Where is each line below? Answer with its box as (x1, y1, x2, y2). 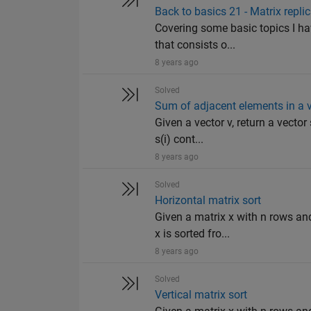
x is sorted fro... (155, 227, 230, 241)
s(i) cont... (155, 133, 204, 146)
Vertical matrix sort (155, 288, 248, 302)
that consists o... (155, 38, 236, 52)
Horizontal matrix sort (155, 194, 262, 208)
